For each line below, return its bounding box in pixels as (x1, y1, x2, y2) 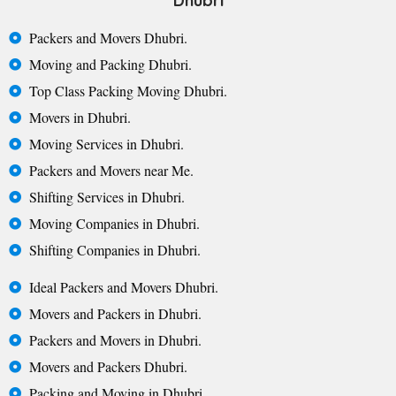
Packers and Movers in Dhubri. (28, 331, 202, 350)
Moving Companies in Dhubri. (28, 214, 200, 233)
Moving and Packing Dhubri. (28, 55, 192, 74)
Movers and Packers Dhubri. (28, 357, 187, 377)
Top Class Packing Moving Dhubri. (28, 81, 227, 101)
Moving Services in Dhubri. (28, 134, 184, 154)
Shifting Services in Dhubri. (28, 187, 185, 207)
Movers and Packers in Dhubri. (28, 304, 202, 324)
